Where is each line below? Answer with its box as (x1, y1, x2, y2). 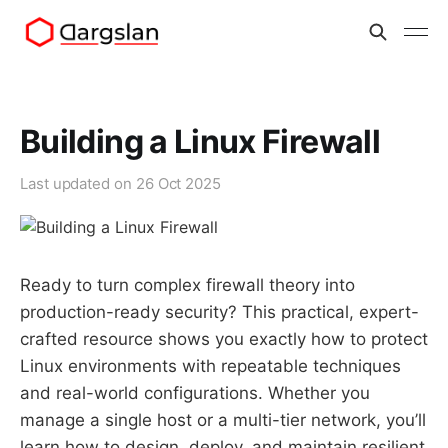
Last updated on (20, 174, 136, 193)
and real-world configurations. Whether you (20, 383, 370, 403)
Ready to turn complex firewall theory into (20, 275, 355, 295)
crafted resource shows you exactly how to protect (20, 329, 428, 349)
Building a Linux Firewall (20, 122, 380, 161)
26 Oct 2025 (135, 174, 221, 193)
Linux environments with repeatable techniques (20, 356, 401, 376)
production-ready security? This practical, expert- (20, 302, 419, 322)
